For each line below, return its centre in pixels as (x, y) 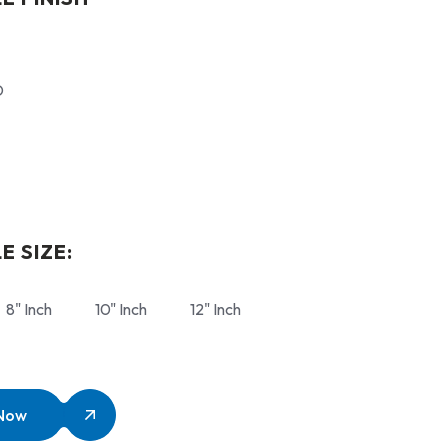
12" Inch (215, 309)
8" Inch (29, 309)
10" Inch (121, 309)
